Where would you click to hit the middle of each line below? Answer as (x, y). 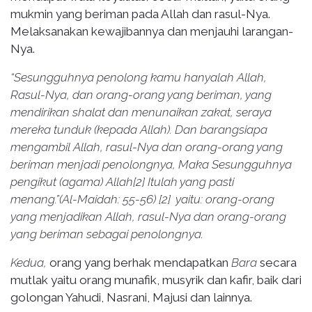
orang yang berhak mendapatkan (140, 262)
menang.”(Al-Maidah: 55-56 (82, 199)
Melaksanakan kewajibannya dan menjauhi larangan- (152, 31)
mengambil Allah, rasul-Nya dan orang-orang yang (147, 147)
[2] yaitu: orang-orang (217, 199)
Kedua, (30, 262)
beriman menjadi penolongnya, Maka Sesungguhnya (151, 164)
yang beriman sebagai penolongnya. (107, 234)
